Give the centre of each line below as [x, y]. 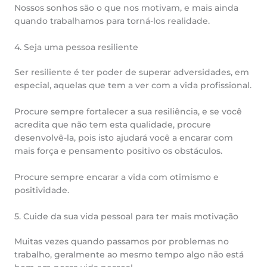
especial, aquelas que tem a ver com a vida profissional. [133, 86]
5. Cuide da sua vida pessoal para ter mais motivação [126, 216]
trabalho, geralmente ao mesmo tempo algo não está [129, 255]
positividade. [42, 190]
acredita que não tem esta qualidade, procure [113, 125]
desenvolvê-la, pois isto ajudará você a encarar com [124, 138]
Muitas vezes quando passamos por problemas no [122, 242]
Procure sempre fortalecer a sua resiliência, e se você [128, 112]
